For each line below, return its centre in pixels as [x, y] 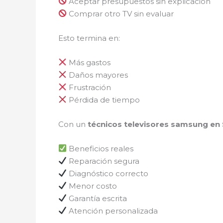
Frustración [89, 87]
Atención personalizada [112, 211]
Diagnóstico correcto [108, 173]
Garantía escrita [97, 198]
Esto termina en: [89, 38]
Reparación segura [103, 161]
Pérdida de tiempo [104, 100]
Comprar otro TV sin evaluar [120, 13]
